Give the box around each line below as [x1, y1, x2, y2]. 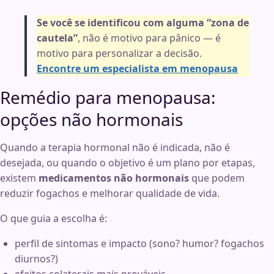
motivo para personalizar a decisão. [37, 46, 202, 61]
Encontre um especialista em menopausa [37, 62, 238, 76]
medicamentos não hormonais [39, 171, 189, 185]
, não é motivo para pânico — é [78, 31, 221, 45]
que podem [189, 171, 245, 185]
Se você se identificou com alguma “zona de [37, 16, 249, 30]
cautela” [37, 31, 78, 45]
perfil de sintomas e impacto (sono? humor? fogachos [15, 237, 264, 251]
